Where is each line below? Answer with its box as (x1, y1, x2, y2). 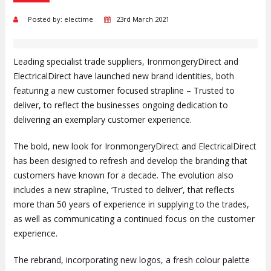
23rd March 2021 (116, 14, 169, 24)
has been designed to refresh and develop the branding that (13, 154, 247, 166)
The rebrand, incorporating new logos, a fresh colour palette (13, 253, 250, 266)
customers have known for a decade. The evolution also (13, 169, 233, 181)
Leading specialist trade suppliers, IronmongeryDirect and (13, 55, 238, 67)
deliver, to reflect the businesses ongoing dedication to (13, 99, 228, 111)
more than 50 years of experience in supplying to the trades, (13, 198, 249, 210)
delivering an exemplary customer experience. (13, 113, 192, 125)
